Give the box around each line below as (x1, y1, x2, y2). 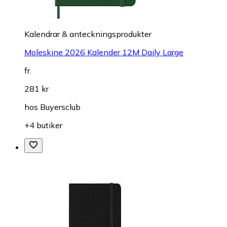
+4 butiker (24, 120, 62, 130)
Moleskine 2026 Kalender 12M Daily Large (24, 47, 183, 57)
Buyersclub (40, 101, 81, 112)
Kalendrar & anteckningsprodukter (24, 28, 152, 39)
